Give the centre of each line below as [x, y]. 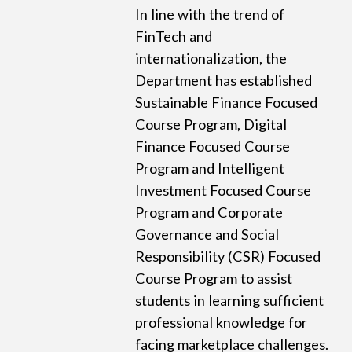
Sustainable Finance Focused [227, 103]
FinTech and [174, 37]
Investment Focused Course [224, 191]
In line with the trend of [210, 15]
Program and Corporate [209, 213]
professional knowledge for [222, 323]
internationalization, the [211, 59]
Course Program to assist [214, 279]
